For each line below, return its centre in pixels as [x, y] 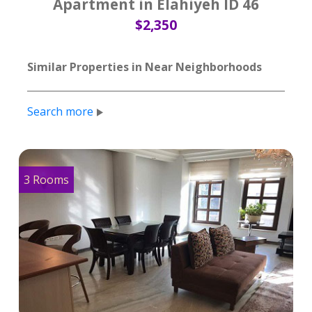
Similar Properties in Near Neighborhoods [145, 67]
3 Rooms [46, 179]
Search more [60, 111]
